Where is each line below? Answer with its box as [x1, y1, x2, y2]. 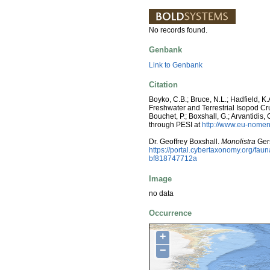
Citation [149, 80, 178, 89]
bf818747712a [149, 154, 197, 163]
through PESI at [149, 121, 202, 130]
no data [149, 189, 174, 198]
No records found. [149, 26, 207, 35]
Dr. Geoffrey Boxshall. [149, 137, 221, 146]
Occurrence [149, 209, 192, 218]
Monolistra [221, 137, 256, 146]
